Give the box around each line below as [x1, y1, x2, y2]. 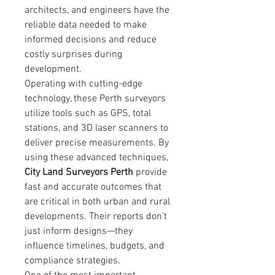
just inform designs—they [25, 225, 133, 238]
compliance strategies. [25, 254, 120, 267]
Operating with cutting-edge [25, 77, 142, 90]
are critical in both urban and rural [25, 195, 170, 208]
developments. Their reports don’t [25, 210, 167, 223]
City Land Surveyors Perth [25, 166, 133, 179]
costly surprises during [25, 48, 122, 61]
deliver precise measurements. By [25, 136, 169, 149]
